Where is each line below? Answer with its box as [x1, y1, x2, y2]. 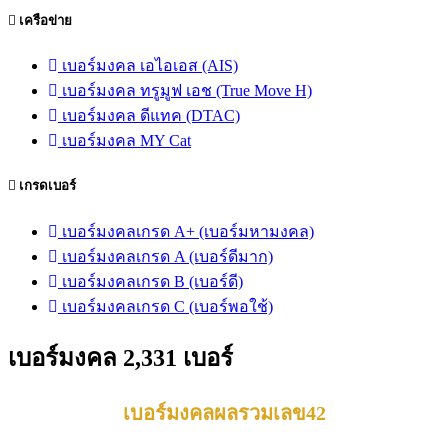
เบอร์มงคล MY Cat [58, 132, 191, 150]
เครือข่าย [16, 12, 72, 28]
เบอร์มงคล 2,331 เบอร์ [8, 345, 233, 372]
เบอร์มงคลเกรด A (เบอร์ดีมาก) [58, 247, 273, 265]
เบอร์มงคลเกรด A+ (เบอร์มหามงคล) [58, 222, 314, 240]
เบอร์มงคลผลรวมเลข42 [122, 402, 326, 425]
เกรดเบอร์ [16, 178, 76, 194]
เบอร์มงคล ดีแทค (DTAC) [58, 107, 240, 125]
